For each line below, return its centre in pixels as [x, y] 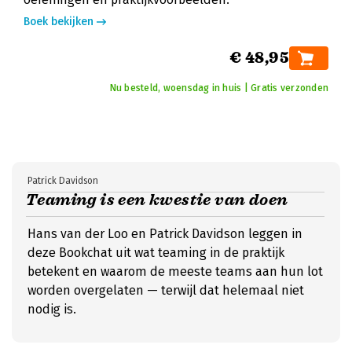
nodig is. [52, 309]
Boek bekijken [59, 22]
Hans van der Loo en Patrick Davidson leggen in [165, 234]
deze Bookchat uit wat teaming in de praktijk [156, 253]
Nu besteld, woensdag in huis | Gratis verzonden [219, 88]
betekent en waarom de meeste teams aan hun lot [175, 271]
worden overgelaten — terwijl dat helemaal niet [166, 290]
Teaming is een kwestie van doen [157, 200]
